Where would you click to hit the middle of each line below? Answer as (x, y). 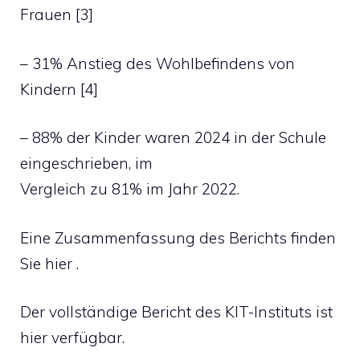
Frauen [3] (57, 14)
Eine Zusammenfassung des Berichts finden (178, 237)
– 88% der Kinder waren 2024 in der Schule (173, 137)
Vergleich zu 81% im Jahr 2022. (130, 189)
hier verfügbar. (72, 337)
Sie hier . (49, 263)
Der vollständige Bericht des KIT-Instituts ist (176, 312)
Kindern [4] (59, 89)
